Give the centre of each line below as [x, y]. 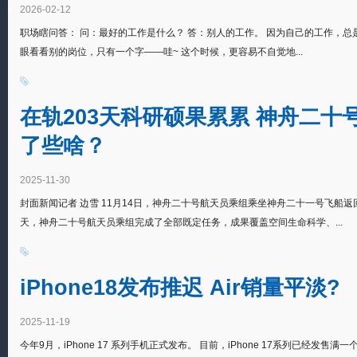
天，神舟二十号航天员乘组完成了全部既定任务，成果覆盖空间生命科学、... [181, 222]
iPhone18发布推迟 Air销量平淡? [180, 287]
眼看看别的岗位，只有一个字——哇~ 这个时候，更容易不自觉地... [161, 52]
